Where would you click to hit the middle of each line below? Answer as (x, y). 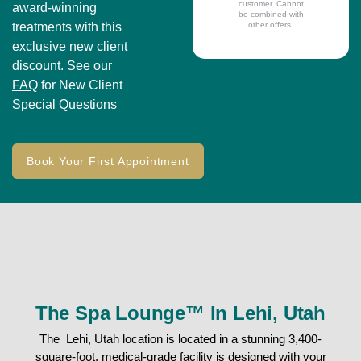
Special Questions (64, 104)
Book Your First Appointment (108, 161)
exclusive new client (70, 46)
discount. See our (62, 65)
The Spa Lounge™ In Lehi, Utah (180, 313)
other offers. (271, 24)
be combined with (271, 14)
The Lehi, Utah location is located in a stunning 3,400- (180, 338)
